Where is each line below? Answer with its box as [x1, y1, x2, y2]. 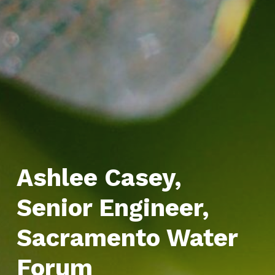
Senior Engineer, [16, 193, 209, 223]
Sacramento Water [16, 223, 238, 253]
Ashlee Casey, [16, 163, 182, 193]
